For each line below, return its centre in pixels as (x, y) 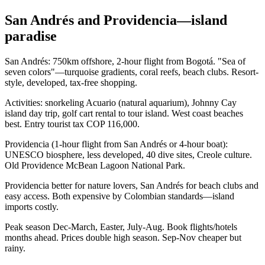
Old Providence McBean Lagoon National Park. (95, 166)
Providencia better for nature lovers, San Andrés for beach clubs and (132, 186)
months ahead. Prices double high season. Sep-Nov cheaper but (123, 238)
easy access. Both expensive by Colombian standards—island (119, 196)
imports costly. (32, 207)
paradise (31, 36)
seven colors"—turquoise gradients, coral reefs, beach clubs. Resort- (132, 72)
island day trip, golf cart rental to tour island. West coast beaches (124, 114)
